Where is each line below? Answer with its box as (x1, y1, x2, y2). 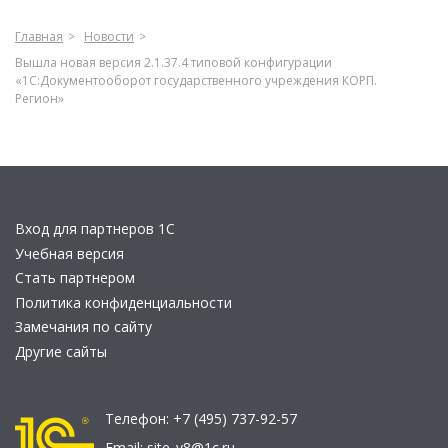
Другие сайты (15, 341, 107, 361)
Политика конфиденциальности (15, 292, 232, 312)
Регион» (15, 90, 64, 107)
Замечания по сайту (15, 317, 152, 336)
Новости (84, 28, 134, 45)
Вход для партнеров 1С (15, 219, 175, 238)
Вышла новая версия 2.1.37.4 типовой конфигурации (15, 54, 332, 71)
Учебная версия (15, 243, 124, 263)
